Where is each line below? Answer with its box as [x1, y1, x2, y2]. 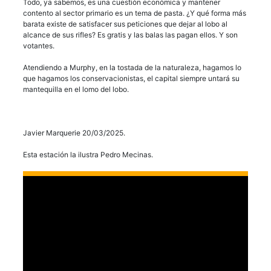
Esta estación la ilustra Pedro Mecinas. [23, 150, 153, 160]
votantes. [23, 41, 54, 51]
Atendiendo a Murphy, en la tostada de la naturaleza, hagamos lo [23, 63, 241, 73]
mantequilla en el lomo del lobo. [23, 85, 129, 94]
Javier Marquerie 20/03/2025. [23, 128, 125, 138]
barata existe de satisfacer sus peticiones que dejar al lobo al [23, 19, 227, 29]
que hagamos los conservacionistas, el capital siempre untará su [23, 74, 240, 83]
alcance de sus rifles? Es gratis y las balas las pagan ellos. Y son [23, 30, 238, 40]
